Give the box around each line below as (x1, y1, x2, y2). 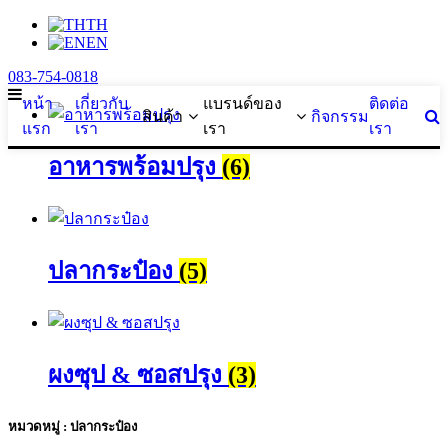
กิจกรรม (311, 107, 370, 125)
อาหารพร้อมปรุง (48, 153, 222, 180)
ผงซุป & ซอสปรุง (48, 361, 228, 388)
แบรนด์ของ (203, 95, 283, 112)
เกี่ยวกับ (74, 95, 128, 112)
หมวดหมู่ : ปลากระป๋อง (8, 418, 137, 434)
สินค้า (141, 107, 183, 125)
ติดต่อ (369, 95, 410, 112)
